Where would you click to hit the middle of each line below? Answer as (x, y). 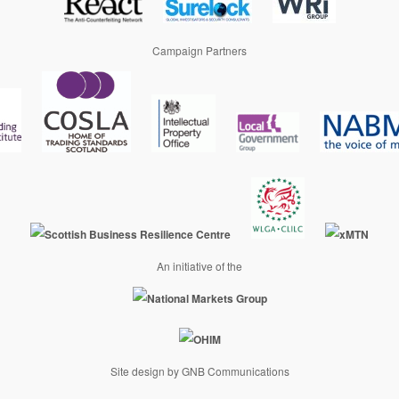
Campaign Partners (199, 51)
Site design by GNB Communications (199, 371)
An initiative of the (199, 266)
